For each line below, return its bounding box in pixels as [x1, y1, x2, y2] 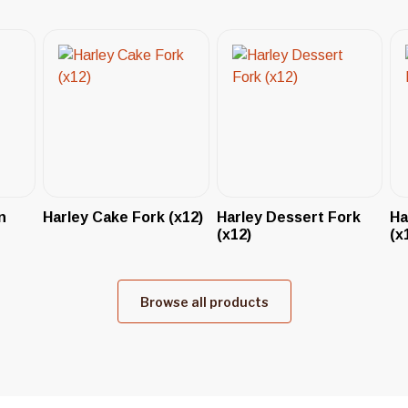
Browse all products [139, 293, 269, 310]
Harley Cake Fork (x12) [43, 209, 204, 225]
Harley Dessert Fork [216, 209, 361, 225]
